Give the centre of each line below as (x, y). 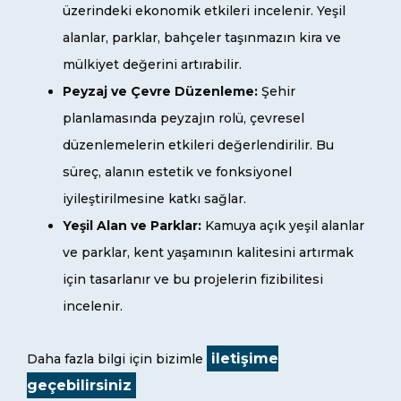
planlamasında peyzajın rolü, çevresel (183, 119)
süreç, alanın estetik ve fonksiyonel (177, 172)
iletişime (245, 359)
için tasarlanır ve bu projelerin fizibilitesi (193, 280)
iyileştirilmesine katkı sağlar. (154, 199)
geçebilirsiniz (79, 386)
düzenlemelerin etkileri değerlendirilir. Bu (198, 145)
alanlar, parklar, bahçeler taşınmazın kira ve (202, 38)
